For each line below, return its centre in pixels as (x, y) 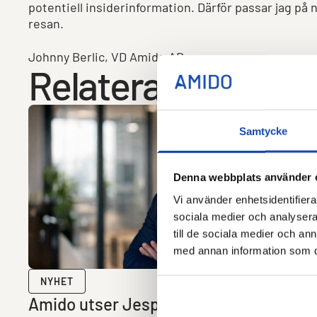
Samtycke (263, 131)
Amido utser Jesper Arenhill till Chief (165, 304)
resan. (47, 23)
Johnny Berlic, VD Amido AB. (108, 57)
